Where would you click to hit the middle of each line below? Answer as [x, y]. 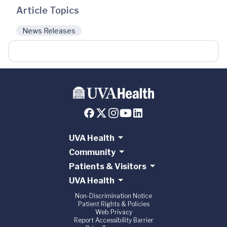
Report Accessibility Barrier [113, 220]
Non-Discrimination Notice [113, 196]
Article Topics [48, 10]
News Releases [49, 31]
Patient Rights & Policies [113, 204]
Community [92, 153]
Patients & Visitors [107, 167]
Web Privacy [113, 212]
